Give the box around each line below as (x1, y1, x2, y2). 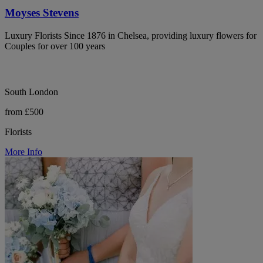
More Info (5, 147, 42, 157)
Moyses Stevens (5, 6, 79, 19)
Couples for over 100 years (5, 41, 105, 51)
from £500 (5, 107, 43, 117)
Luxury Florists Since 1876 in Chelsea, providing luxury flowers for (5, 31, 257, 41)
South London (5, 87, 58, 97)
